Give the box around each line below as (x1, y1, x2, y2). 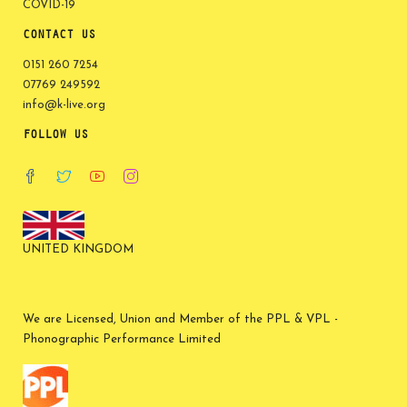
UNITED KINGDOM (23, 243, 134, 255)
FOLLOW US (23, 127, 88, 143)
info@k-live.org (23, 98, 105, 111)
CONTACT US (23, 27, 95, 43)
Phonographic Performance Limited (23, 333, 221, 345)
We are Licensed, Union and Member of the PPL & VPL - (23, 313, 338, 325)
